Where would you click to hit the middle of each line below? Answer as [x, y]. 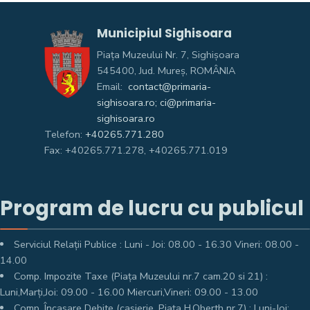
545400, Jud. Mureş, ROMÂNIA [166, 71]
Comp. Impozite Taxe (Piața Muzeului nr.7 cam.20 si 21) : [141, 276]
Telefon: [65, 134]
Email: [111, 86]
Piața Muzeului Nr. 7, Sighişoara [168, 55]
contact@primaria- [168, 86]
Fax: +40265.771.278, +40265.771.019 [136, 150]
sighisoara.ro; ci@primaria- [157, 102]
